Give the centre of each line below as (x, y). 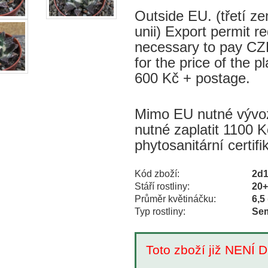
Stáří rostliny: (162, 186)
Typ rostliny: (160, 211)
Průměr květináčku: (175, 199)
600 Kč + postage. (192, 78)
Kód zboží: (157, 173)
